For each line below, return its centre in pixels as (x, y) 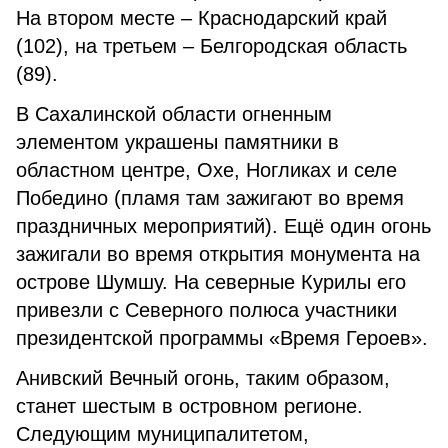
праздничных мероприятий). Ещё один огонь (223, 226)
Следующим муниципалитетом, (162, 434)
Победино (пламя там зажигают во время (210, 198)
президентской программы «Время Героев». (222, 338)
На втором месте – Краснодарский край (201, 18)
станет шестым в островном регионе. (189, 406)
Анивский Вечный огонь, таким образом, (203, 378)
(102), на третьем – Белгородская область (211, 46)
